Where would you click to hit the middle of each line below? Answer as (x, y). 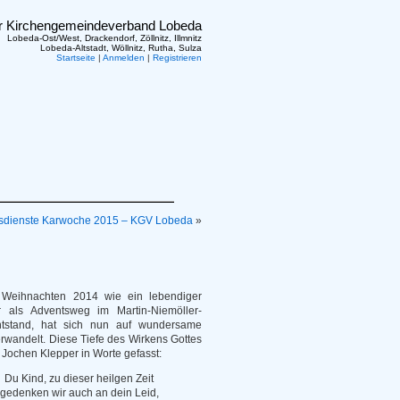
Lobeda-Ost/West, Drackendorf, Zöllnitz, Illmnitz (104, 38)
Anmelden (124, 58)
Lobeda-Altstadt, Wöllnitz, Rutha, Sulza (121, 48)
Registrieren (177, 58)
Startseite (76, 58)
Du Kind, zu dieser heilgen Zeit (79, 379)
